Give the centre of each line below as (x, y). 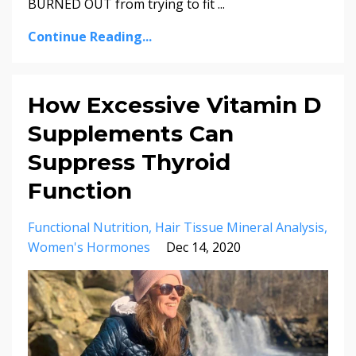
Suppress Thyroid (129, 163)
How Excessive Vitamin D (175, 105)
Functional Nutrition (88, 228)
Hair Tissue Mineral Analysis (240, 228)
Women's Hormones (89, 248)
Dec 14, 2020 (203, 248)
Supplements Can (131, 134)
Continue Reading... (90, 37)
